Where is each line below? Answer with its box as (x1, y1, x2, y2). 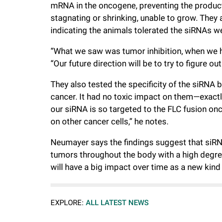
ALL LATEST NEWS (86, 198, 149, 208)
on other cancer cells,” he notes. (51, 116, 168, 127)
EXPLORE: (51, 198, 84, 208)
